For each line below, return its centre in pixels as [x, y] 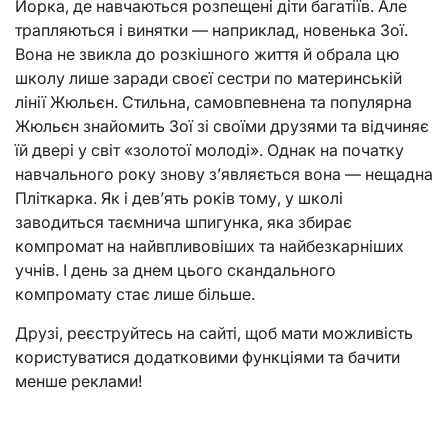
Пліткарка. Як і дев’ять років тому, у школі [179, 198]
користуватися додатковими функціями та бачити [207, 357]
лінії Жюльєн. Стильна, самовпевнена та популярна [213, 102]
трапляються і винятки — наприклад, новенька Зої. [211, 30]
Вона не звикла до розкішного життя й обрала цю [207, 54]
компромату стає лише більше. [135, 294]
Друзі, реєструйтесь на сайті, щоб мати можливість [214, 333]
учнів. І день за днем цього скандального [175, 270]
